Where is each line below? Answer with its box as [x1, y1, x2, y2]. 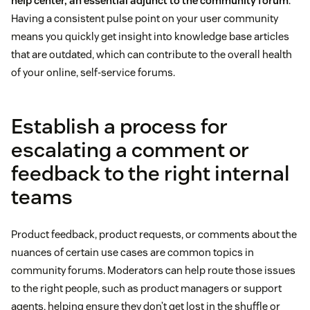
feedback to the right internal [11, 160, 289, 188]
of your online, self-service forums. [11, 66, 175, 80]
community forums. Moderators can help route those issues [11, 264, 295, 277]
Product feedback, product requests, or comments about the [11, 228, 297, 241]
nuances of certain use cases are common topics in [11, 246, 254, 259]
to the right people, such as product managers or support [11, 282, 282, 295]
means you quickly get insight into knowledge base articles [11, 30, 289, 44]
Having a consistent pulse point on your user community [11, 12, 278, 26]
